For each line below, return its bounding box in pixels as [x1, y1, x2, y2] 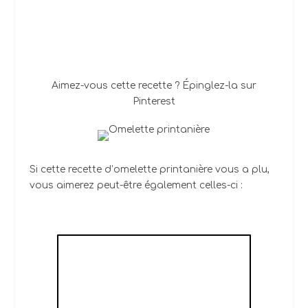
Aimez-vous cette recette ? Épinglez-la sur [51, 80, 256, 91]
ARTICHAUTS [107, 267, 201, 283]
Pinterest [132, 96, 175, 107]
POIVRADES [111, 290, 196, 307]
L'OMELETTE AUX [89, 243, 218, 260]
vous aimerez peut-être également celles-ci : [29, 180, 243, 191]
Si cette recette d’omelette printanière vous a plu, [29, 164, 269, 175]
